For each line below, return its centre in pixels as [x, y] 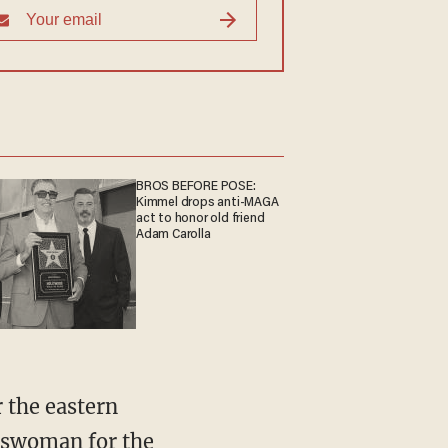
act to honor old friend [200, 219]
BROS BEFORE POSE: [196, 187]
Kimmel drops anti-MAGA [207, 203]
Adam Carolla [173, 235]
